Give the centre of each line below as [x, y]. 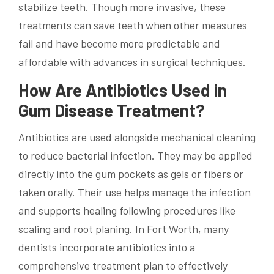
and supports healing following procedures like [127, 211]
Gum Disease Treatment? [112, 110]
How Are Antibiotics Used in [123, 90]
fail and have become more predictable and [119, 43]
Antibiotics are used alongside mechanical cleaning [137, 137]
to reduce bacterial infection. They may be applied [135, 156]
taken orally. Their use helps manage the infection [135, 192]
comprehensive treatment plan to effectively [123, 266]
